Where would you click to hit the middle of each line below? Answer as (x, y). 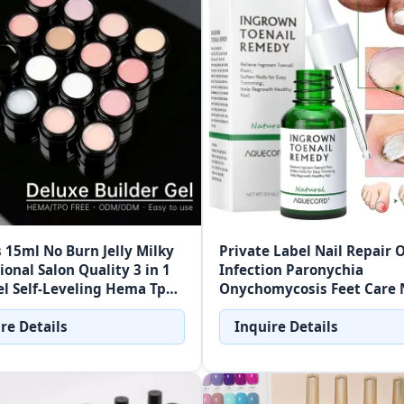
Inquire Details (286, 327)
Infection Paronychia (291, 270)
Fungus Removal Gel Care (307, 308)
